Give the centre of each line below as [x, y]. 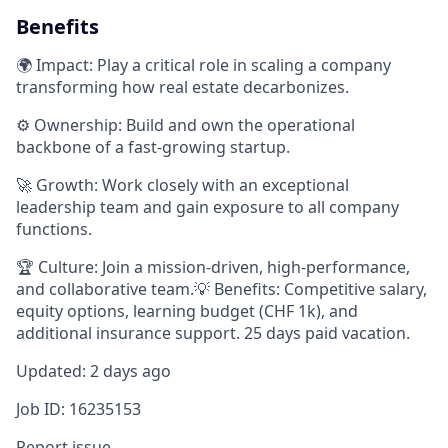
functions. [54, 229]
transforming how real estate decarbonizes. [182, 87]
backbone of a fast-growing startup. [153, 147]
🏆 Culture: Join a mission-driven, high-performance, [213, 267]
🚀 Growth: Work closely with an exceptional [182, 185]
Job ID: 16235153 [78, 409]
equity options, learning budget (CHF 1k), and [187, 311]
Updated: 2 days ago [93, 371]
